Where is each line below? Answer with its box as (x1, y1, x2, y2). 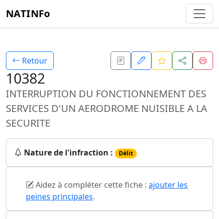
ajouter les (149, 179, 188, 191)
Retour (20, 55, 47, 66)
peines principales (26, 191, 93, 202)
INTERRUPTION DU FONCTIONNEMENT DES (6, 87, 206, 100)
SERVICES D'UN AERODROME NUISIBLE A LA (6, 102, 207, 115)
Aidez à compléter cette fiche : (34, 179, 149, 191)
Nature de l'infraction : (24, 147, 113, 158)
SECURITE (6, 116, 50, 130)
